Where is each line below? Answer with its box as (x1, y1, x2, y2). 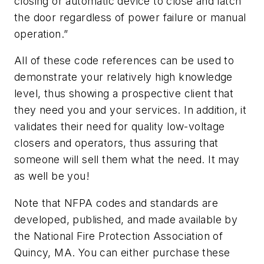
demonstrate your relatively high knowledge (14, 71, 233, 84)
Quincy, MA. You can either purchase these (14, 246, 230, 259)
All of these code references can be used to (14, 54, 235, 67)
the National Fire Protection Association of (14, 229, 223, 242)
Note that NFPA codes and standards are (14, 196, 219, 209)
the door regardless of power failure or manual (14, 11, 246, 24)
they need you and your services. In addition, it (14, 104, 247, 117)
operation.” (14, 27, 68, 40)
